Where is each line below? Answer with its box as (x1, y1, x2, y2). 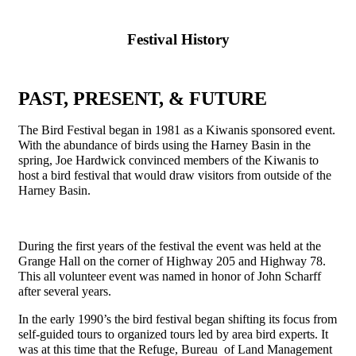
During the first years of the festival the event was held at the (18, 238, 321, 253)
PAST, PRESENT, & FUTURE (18, 87, 267, 109)
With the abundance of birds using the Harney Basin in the (18, 137, 311, 152)
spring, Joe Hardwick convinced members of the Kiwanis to (18, 153, 319, 167)
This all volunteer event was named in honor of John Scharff (18, 269, 321, 283)
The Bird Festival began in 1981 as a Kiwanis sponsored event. (18, 122, 335, 137)
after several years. (18, 284, 114, 298)
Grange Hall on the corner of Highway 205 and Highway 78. (18, 253, 326, 268)
